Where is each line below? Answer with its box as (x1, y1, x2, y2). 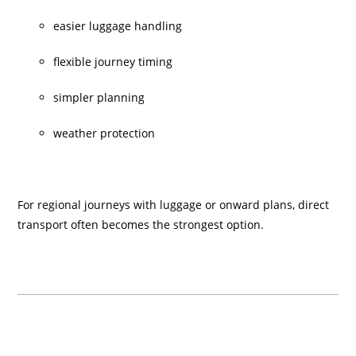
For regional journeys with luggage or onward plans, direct (17, 197, 330, 212)
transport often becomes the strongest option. (17, 217, 265, 232)
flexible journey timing (53, 54, 173, 69)
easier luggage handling (53, 18, 183, 33)
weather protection (53, 126, 156, 141)
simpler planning (53, 90, 145, 105)
